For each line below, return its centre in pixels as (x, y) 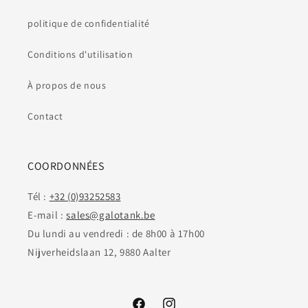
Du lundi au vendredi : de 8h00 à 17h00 (116, 234)
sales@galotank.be (111, 215)
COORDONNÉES (66, 166)
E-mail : (47, 215)
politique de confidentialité (89, 24)
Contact (45, 117)
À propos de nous (67, 86)
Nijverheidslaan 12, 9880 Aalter (99, 252)
